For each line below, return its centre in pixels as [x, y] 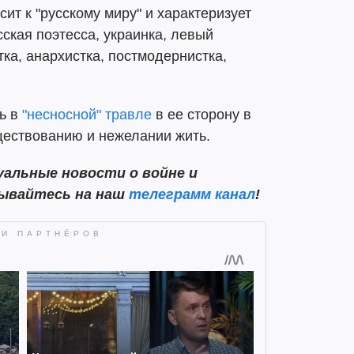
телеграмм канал [192, 194]
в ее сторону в [201, 115]
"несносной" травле [87, 115]
